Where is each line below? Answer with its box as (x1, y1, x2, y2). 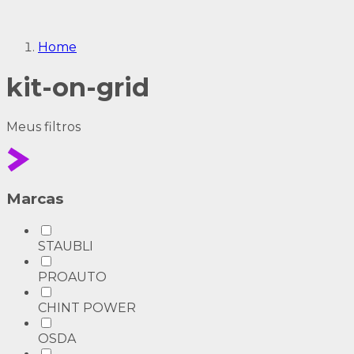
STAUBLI (38, 238, 93, 254)
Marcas (6, 190, 63, 208)
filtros (44, 119, 81, 135)
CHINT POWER (38, 299, 136, 315)
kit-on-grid (6, 71, 149, 103)
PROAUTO (38, 269, 107, 284)
